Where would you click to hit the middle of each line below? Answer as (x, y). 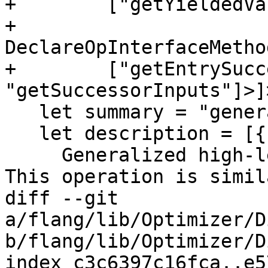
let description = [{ (22, 134)
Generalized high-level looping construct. (33, 155)
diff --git (62, 198)
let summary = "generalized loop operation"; (22, 112)
